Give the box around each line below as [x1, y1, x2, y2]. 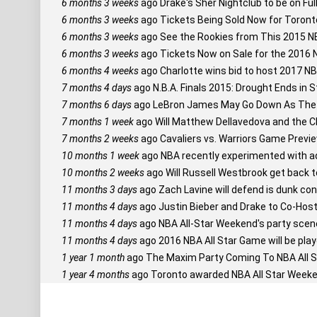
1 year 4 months [62, 269, 129, 280]
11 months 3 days [62, 184, 137, 195]
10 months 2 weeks [62, 167, 144, 178]
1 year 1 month [62, 252, 125, 263]
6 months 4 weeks [62, 65, 139, 76]
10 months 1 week [62, 150, 139, 161]
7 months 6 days [62, 99, 132, 110]
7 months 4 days [62, 82, 132, 93]
